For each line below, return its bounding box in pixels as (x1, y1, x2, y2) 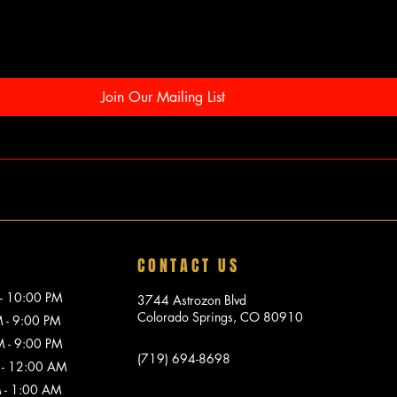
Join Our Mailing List (100, 87, 225, 106)
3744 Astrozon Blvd (136, 291, 250, 308)
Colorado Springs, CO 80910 (136, 307, 303, 325)
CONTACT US (136, 253, 247, 277)
